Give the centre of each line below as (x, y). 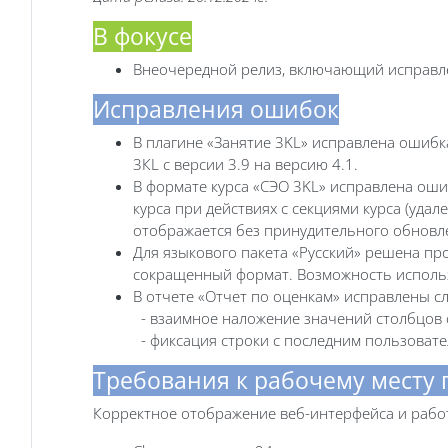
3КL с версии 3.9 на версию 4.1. (245, 163)
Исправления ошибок (216, 109)
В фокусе (142, 36)
